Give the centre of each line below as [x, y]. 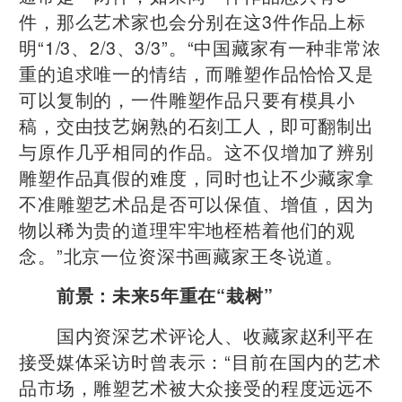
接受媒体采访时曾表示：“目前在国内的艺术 [200, 361]
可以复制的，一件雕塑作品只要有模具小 [188, 99]
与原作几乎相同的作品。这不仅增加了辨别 [197, 151]
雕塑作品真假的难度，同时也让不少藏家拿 [197, 177]
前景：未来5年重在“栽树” [165, 295]
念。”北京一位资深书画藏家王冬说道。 [182, 255]
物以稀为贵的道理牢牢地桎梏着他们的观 [188, 229]
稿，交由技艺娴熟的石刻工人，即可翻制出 [197, 125]
